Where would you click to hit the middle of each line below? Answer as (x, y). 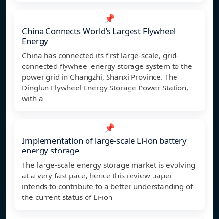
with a (33, 99)
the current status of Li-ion (67, 197)
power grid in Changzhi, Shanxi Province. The (100, 77)
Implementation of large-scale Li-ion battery (104, 141)
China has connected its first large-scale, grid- (100, 55)
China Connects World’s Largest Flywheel (99, 31)
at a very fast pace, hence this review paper (97, 176)
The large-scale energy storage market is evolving (109, 165)
